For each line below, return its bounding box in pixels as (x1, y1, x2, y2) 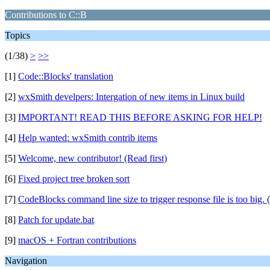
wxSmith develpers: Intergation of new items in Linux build (18, 92, 245, 102)
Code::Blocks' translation (18, 71, 113, 81)
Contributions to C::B (5, 10, 87, 20)
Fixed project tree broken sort (18, 174, 130, 184)
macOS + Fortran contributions (18, 235, 136, 245)
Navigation (5, 256, 47, 266)
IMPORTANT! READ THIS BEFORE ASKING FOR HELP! (18, 112, 262, 122)
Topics (5, 30, 30, 40)
